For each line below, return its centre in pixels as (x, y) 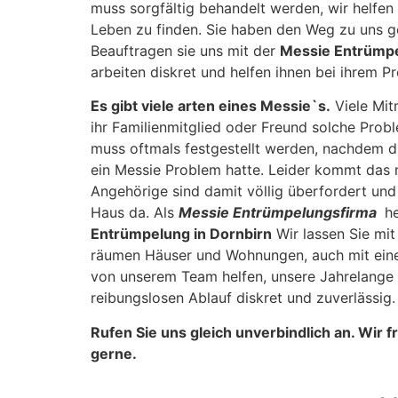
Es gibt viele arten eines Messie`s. (211, 106)
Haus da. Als (135, 213)
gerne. (114, 353)
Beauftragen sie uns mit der (185, 51)
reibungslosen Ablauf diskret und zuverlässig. (243, 298)
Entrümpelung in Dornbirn (181, 234)
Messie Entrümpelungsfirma (279, 213)
